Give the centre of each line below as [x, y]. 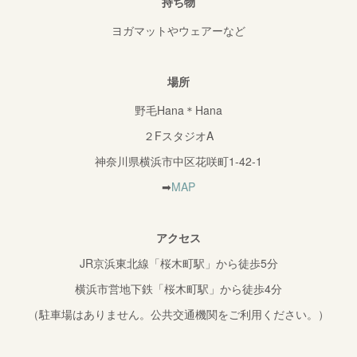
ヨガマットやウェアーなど [178, 31]
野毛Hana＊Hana [178, 110]
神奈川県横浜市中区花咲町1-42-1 [178, 161]
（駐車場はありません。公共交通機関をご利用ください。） [178, 314]
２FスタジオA [178, 136]
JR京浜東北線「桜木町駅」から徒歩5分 [178, 263]
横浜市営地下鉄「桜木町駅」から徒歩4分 [178, 289]
